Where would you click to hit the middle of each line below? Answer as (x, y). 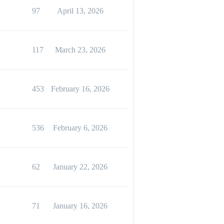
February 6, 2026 (80, 128)
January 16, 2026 (80, 206)
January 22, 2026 (80, 167)
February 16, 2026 (80, 89)
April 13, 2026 (80, 11)
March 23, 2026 (80, 50)
